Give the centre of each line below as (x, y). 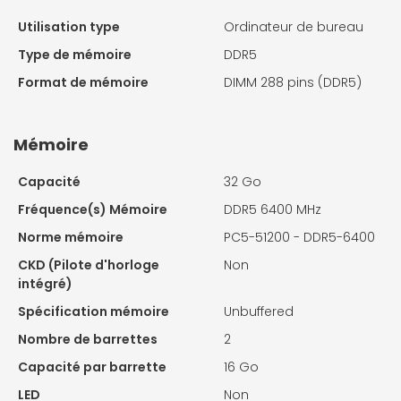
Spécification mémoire (94, 311)
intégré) (45, 283)
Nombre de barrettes (88, 339)
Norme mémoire (71, 237)
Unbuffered (259, 311)
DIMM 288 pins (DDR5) (293, 82)
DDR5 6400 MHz (273, 209)
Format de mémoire (83, 82)
